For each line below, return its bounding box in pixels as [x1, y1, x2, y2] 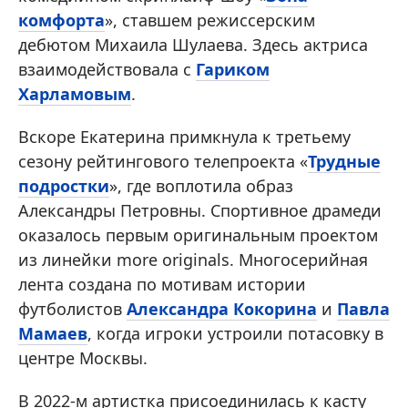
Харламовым [18, 83, 131, 106]
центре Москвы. [18, 347, 148, 370]
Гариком [196, 58, 270, 81]
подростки [18, 175, 109, 198]
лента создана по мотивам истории [18, 273, 306, 296]
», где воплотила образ [109, 175, 293, 198]
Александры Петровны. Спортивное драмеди [18, 199, 382, 222]
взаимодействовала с [18, 58, 196, 81]
